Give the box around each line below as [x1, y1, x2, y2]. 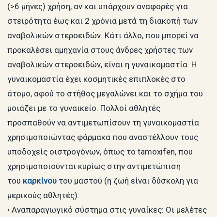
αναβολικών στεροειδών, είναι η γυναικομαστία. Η [7, 59, 197, 69]
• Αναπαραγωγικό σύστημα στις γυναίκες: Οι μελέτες [7, 204, 207, 215]
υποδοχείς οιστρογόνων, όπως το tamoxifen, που [7, 146, 193, 156]
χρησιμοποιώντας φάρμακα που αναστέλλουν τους [7, 132, 198, 142]
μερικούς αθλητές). [7, 190, 79, 200]
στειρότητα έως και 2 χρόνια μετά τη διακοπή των [7, 15, 198, 26]
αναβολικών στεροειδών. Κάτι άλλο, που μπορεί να [7, 30, 199, 40]
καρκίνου [23, 175, 57, 186]
